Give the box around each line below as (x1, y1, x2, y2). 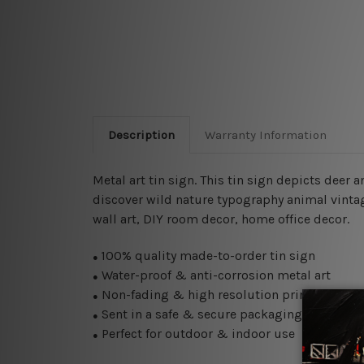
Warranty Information (204, 128, 327, 143)
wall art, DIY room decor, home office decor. (93, 211, 349, 227)
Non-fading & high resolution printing (98, 287, 331, 303)
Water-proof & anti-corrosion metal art (98, 267, 331, 284)
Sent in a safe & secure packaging (98, 306, 302, 323)
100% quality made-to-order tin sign (101, 248, 315, 264)
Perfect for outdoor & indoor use (98, 326, 295, 342)
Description (107, 128, 175, 143)
